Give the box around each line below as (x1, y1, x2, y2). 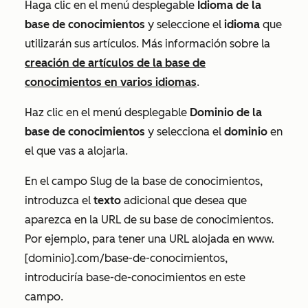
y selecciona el (145, 125, 224, 138)
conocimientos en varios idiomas (25, 76, 197, 89)
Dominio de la (190, 106, 262, 119)
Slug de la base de (90, 175, 185, 188)
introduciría (25, 271, 86, 284)
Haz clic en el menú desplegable (25, 106, 190, 119)
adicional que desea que (121, 194, 247, 207)
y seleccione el (148, 18, 224, 31)
